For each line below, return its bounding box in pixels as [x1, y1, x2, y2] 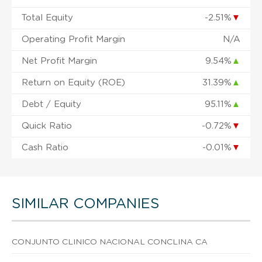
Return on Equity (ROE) [22, 78, 125, 87]
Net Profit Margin [22, 56, 97, 65]
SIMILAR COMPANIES [12, 196, 159, 211]
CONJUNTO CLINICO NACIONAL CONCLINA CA [12, 237, 208, 246]
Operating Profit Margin [22, 35, 125, 44]
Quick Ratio [22, 121, 72, 130]
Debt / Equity [22, 99, 81, 109]
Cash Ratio [22, 143, 68, 152]
